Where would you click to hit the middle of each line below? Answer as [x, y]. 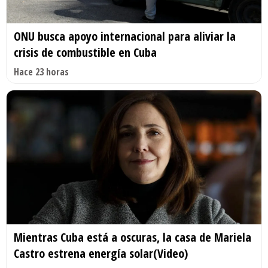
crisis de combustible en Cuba [85, 53]
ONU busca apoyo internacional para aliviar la [125, 36]
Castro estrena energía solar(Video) [101, 253]
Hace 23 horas [41, 72]
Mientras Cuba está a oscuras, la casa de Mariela [133, 237]
